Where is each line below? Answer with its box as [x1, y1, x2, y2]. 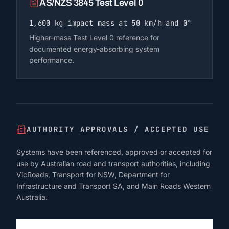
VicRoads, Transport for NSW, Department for [16, 170, 170, 179]
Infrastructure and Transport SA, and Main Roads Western [16, 181, 211, 190]
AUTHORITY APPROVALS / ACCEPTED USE [27, 124, 210, 134]
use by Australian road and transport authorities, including [16, 158, 210, 168]
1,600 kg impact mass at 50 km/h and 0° [29, 18, 192, 28]
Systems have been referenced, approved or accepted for [16, 147, 212, 156]
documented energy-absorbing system [29, 44, 159, 53]
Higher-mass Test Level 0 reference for [29, 33, 159, 42]
